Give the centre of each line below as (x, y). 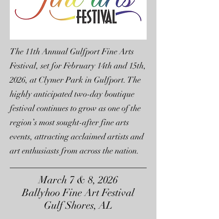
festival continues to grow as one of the (75, 109)
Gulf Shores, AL (78, 206)
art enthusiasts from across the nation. (75, 151)
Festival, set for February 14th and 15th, (78, 66)
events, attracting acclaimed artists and (77, 137)
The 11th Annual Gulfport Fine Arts (72, 52)
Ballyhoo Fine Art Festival (78, 193)
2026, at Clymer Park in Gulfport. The (75, 80)
